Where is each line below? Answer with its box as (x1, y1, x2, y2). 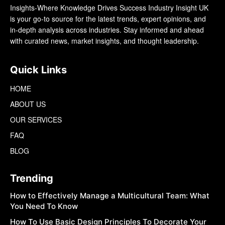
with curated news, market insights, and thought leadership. (10, 36, 199, 46)
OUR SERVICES (10, 115, 62, 125)
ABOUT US (10, 99, 46, 109)
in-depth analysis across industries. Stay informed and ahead (10, 25, 204, 35)
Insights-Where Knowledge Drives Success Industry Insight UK (10, 3, 208, 13)
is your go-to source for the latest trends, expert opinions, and (10, 14, 206, 24)
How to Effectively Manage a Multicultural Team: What (10, 191, 209, 201)
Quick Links (10, 64, 67, 76)
